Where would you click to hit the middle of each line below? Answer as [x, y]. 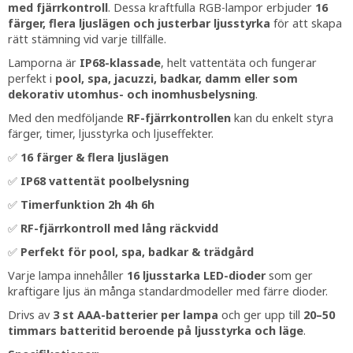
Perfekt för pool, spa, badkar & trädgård [137, 252]
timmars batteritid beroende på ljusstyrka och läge [156, 331]
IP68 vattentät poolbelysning [105, 181]
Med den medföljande [67, 118]
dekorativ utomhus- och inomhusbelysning [132, 95]
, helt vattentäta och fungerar [239, 63]
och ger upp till [261, 315]
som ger [289, 276]
